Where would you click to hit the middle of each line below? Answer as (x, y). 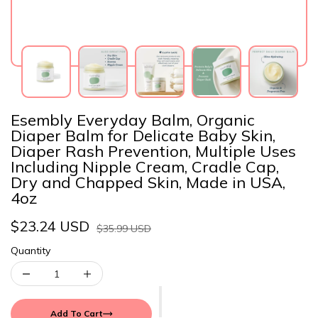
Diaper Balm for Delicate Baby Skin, (143, 136)
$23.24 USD (50, 226)
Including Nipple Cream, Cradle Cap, (145, 167)
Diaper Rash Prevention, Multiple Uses (153, 151)
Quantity (31, 251)
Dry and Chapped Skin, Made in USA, (148, 182)
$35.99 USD (124, 229)
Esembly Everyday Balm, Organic (133, 120)
